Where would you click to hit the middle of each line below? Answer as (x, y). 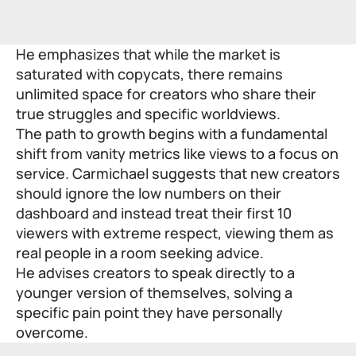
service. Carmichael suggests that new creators (178, 173)
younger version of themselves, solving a (154, 292)
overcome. (52, 332)
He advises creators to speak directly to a (155, 272)
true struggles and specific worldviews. (148, 113)
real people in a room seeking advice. (140, 252)
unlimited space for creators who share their (166, 93)
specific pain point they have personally (149, 312)
